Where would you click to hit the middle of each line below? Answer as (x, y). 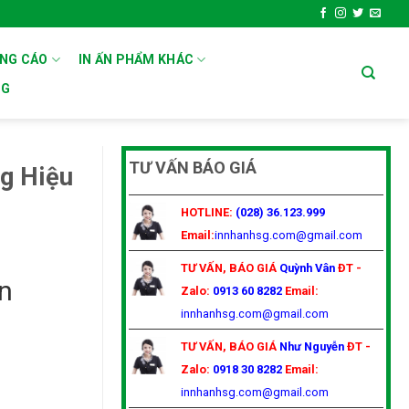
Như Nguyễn (313, 346)
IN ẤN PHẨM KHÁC (136, 59)
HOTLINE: (207, 212)
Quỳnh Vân (309, 267)
